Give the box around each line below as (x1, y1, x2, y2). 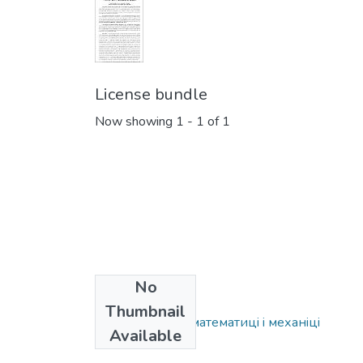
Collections (95, 285, 177, 308)
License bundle (95, 83, 207, 106)
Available (109, 325, 181, 348)
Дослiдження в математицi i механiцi (95, 314, 320, 332)
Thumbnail (105, 301, 186, 323)
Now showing (95, 113, 176, 131)
